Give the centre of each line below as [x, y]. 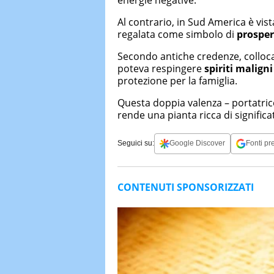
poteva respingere [161, 68]
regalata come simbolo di [177, 34]
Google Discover [197, 143]
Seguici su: [136, 143]
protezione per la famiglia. [177, 80]
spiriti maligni [239, 68]
